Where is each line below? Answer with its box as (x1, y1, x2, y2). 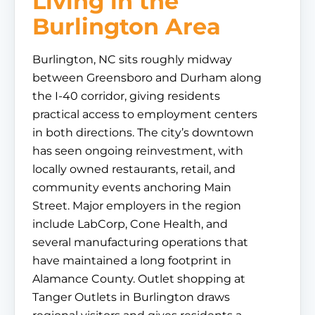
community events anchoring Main (32, 181, 231, 194)
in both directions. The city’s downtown (32, 126, 254, 139)
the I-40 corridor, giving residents (32, 89, 220, 103)
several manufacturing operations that (32, 236, 248, 249)
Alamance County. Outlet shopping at (32, 272, 245, 285)
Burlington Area (32, 13, 221, 40)
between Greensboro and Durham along (32, 71, 262, 84)
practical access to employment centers (32, 108, 257, 121)
